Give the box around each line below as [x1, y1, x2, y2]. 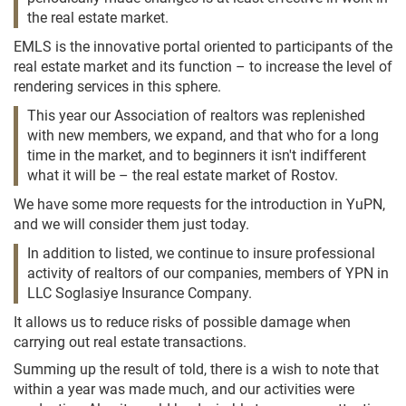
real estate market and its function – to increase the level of [14, 58, 392, 75]
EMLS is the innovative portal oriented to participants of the [14, 38, 392, 55]
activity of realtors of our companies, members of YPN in [27, 265, 389, 282]
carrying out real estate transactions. [14, 333, 246, 351]
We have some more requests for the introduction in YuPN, [14, 196, 385, 213]
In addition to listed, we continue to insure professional [27, 245, 375, 262]
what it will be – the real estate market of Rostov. [27, 167, 338, 184]
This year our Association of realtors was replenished [27, 107, 365, 124]
